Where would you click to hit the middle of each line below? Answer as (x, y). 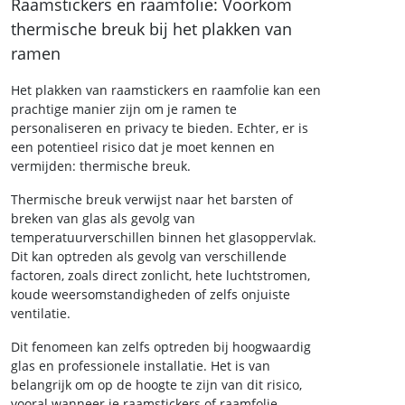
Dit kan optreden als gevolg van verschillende (149, 256)
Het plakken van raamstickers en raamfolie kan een (166, 89)
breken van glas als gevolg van (103, 218)
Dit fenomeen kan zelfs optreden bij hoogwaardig (161, 346)
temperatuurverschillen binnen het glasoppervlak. (164, 237)
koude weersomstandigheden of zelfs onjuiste (151, 294)
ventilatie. (41, 313)
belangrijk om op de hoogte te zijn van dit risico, (156, 384)
